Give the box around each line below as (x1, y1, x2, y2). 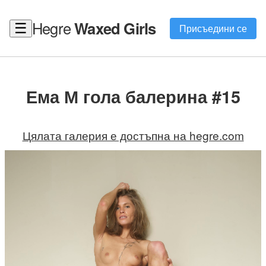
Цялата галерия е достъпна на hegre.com (22, 126, 244, 143)
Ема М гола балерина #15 (26, 84, 240, 109)
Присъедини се (179, 21, 247, 35)
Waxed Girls (74, 17, 156, 39)
